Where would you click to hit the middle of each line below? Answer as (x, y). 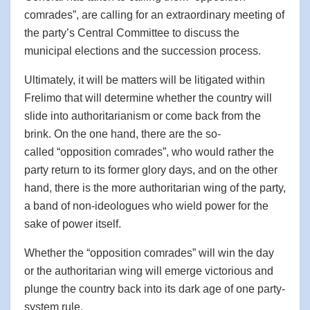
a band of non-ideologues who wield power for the (146, 206)
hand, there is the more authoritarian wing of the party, (155, 188)
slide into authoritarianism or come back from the (143, 116)
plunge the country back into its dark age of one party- (155, 289)
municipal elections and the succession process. (143, 51)
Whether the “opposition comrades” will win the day (149, 253)
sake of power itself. (73, 224)
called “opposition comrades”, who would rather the (149, 152)
